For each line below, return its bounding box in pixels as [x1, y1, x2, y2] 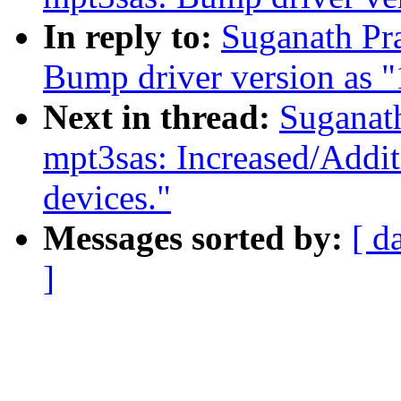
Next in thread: [43, 98, 279, 137]
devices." [43, 178, 171, 218]
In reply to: [43, 17, 221, 56]
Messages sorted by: [43, 218, 352, 258]
